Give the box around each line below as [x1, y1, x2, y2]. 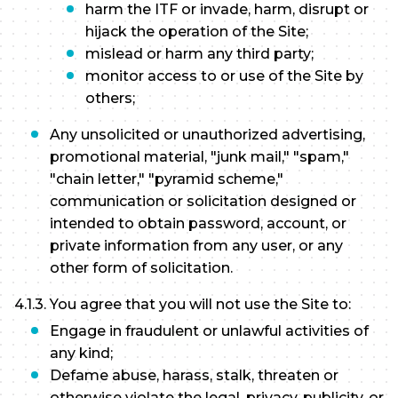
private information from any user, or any [50, 237, 343, 255]
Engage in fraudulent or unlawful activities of [50, 322, 369, 339]
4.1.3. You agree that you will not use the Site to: [14, 296, 351, 314]
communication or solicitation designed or [50, 193, 356, 211]
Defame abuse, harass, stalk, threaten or [50, 366, 338, 384]
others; [85, 90, 135, 107]
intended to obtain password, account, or [50, 215, 346, 233]
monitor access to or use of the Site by [85, 68, 363, 85]
